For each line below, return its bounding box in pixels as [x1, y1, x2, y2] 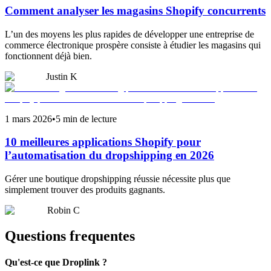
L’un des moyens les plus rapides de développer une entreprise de [5, 28, 254, 39]
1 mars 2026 [5, 113, 52, 124]
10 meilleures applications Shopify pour [5, 135, 201, 149]
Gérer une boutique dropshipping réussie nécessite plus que [5, 174, 230, 184]
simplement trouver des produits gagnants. [5, 184, 165, 195]
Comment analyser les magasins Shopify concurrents [5, 4, 266, 17]
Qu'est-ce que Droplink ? [5, 257, 107, 268]
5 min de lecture [56, 113, 117, 124]
